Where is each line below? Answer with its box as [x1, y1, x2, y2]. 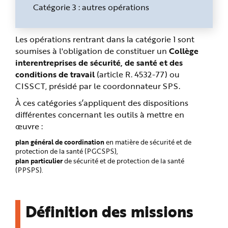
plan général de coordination [15, 137, 106, 147]
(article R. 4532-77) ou [95, 68, 180, 80]
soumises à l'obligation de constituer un [15, 45, 169, 56]
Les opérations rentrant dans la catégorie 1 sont [15, 33, 194, 45]
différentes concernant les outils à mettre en [15, 108, 184, 120]
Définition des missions [25, 200, 193, 222]
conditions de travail [15, 68, 95, 80]
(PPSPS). [15, 165, 43, 175]
